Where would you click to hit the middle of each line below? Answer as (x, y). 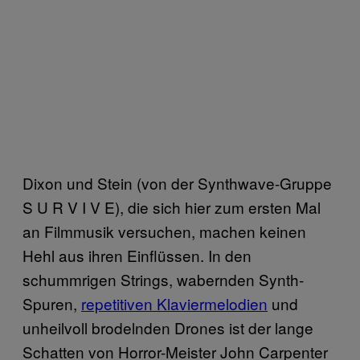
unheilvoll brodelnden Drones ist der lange (168, 327)
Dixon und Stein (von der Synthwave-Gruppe (177, 182)
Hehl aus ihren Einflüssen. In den (137, 255)
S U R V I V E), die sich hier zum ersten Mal (172, 207)
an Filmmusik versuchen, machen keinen (164, 231)
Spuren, (52, 303)
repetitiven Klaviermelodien (174, 303)
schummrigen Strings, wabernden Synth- (163, 279)
